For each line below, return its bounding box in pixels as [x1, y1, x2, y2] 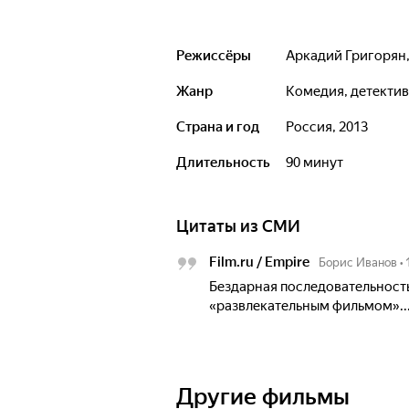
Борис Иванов [319, 256, 397, 269]
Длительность [176, 154, 270, 171]
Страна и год [176, 119, 259, 135]
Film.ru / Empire [209, 254, 309, 270]
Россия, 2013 [294, 119, 368, 135]
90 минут [293, 154, 343, 171]
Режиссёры [176, 47, 251, 64]
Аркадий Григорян [295, 47, 406, 64]
